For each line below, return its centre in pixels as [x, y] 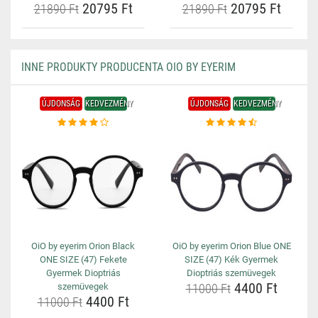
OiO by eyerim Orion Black [83, 246]
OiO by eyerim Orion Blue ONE [231, 246]
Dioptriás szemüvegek [231, 273]
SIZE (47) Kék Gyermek [231, 259]
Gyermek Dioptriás [83, 273]
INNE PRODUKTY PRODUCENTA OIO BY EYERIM [128, 67]
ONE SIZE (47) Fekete [83, 259]
